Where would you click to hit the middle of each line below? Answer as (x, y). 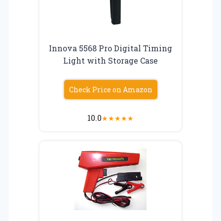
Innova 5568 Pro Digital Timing (110, 48)
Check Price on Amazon (110, 89)
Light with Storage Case (110, 60)
